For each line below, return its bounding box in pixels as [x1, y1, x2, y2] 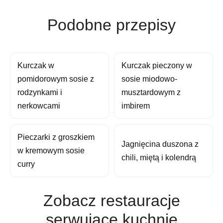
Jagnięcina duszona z [121, 139, 199, 148]
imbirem [121, 102, 150, 111]
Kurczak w [17, 61, 54, 70]
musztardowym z [121, 88, 181, 97]
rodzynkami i [17, 88, 62, 97]
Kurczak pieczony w [121, 61, 192, 70]
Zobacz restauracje [43, 192, 180, 210]
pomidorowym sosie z [17, 75, 94, 84]
